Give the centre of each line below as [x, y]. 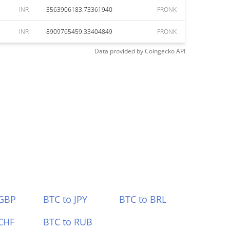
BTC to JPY [65, 199]
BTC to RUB [68, 222]
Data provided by [119, 51]
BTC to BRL [143, 199]
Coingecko [160, 51]
